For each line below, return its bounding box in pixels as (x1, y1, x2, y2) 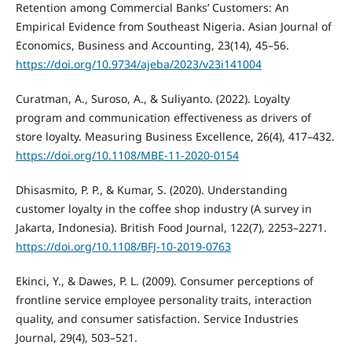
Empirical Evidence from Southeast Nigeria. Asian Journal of (15, 18, 332, 34)
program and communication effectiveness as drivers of (15, 109, 311, 125)
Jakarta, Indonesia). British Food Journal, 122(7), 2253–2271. (15, 219, 327, 235)
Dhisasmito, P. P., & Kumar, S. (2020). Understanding (15, 181, 288, 197)
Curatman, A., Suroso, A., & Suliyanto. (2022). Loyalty (15, 90, 290, 106)
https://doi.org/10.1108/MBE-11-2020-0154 (15, 147, 239, 163)
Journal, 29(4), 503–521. (15, 329, 137, 345)
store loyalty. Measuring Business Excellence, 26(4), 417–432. (15, 128, 335, 144)
